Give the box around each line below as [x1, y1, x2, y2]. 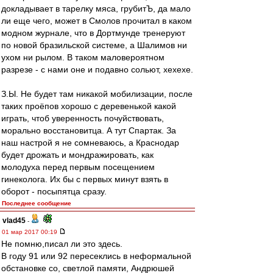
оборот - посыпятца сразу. [1, 186, 107, 196]
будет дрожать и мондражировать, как [1, 150, 154, 160]
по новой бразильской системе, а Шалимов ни [1, 40, 187, 50]
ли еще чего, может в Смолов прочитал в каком [1, 16, 192, 26]
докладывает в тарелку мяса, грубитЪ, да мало [1, 4, 191, 13]
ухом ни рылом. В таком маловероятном [1, 52, 165, 62]
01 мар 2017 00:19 [2, 229, 59, 235]
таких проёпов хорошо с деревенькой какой [1, 101, 176, 111]
